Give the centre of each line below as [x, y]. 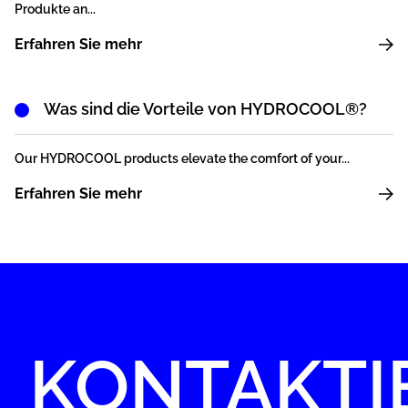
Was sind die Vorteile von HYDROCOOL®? [205, 109]
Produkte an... [55, 10]
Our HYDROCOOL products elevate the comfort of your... [182, 159]
